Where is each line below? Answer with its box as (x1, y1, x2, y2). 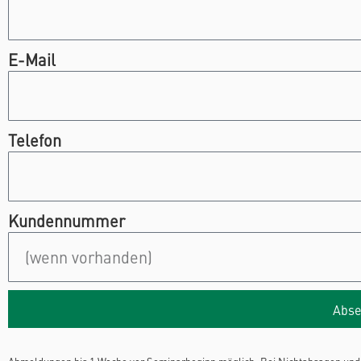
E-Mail (8, 48, 56, 71)
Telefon (8, 129, 61, 151)
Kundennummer (8, 210, 125, 232)
